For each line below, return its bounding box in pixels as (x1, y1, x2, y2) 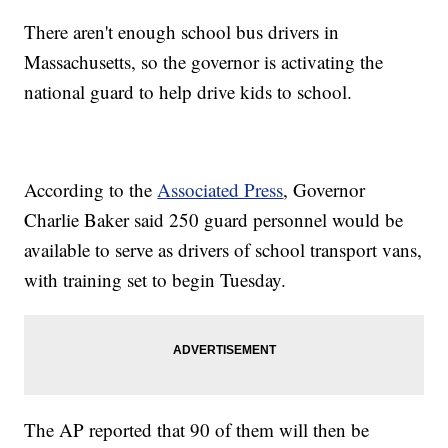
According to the (24, 177, 158, 203)
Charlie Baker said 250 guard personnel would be (24, 207, 404, 233)
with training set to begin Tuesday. (24, 267, 287, 293)
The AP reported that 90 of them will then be (24, 417, 370, 443)
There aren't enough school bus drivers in (24, 19, 340, 45)
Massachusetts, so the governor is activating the (24, 49, 384, 75)
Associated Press (157, 177, 284, 203)
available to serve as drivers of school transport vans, (24, 237, 423, 263)
